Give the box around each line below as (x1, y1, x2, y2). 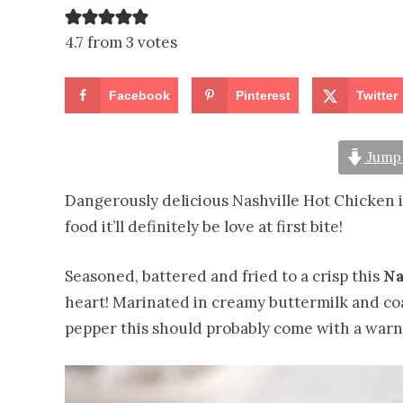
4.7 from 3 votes (65, 32, 177, 52)
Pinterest (236, 88, 291, 103)
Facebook (109, 88, 170, 103)
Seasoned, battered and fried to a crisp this (65, 266, 383, 287)
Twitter (356, 88, 399, 103)
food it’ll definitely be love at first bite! (65, 217, 343, 237)
